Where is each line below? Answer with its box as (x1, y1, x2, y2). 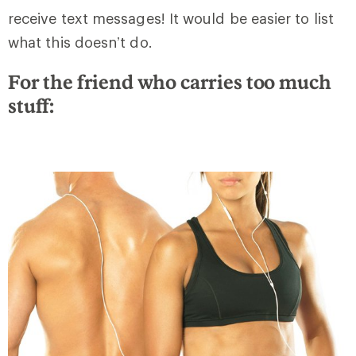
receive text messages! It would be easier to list (8, 10, 334, 28)
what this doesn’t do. (8, 33, 153, 52)
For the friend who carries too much (8, 70, 331, 94)
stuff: (8, 94, 55, 118)
